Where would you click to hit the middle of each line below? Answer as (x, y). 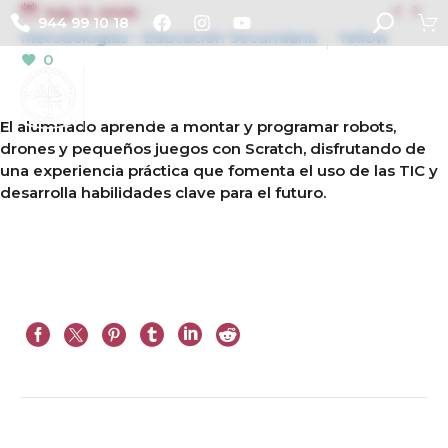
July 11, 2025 (91, 12)
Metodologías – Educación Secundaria (169, 37)
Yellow (363, 37)
